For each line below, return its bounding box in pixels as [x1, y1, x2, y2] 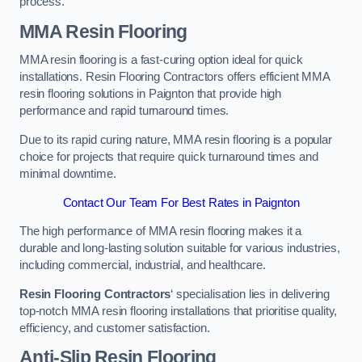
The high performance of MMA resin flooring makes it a [19, 225, 302, 238]
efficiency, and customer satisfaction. [19, 321, 210, 335]
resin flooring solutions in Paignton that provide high [19, 87, 282, 101]
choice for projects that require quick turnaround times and [19, 149, 318, 163]
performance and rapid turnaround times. [19, 104, 229, 118]
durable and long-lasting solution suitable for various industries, [19, 242, 340, 255]
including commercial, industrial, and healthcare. [19, 259, 266, 272]
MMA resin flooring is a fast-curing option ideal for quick [19, 53, 303, 67]
